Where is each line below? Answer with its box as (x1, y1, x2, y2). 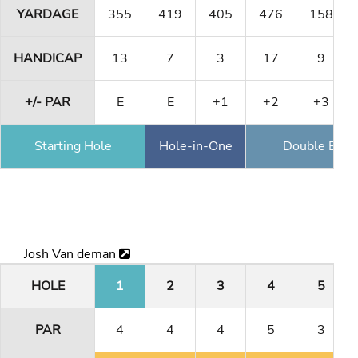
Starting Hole (34, 137, 112, 155)
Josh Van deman (24, 245, 119, 264)
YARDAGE (17, 5, 78, 23)
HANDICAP (14, 49, 82, 67)
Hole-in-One (158, 137, 233, 155)
